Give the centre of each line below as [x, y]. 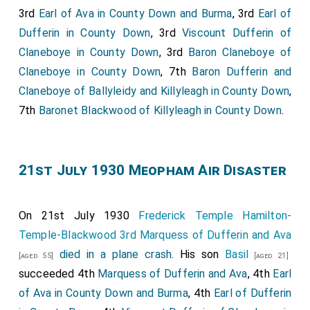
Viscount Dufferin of [237, 33]
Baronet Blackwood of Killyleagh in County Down [160, 110]
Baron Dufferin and [242, 72]
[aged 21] [268, 256]
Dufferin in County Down [84, 33]
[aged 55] [36, 256]
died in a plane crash [116, 254]
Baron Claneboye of [240, 52]
